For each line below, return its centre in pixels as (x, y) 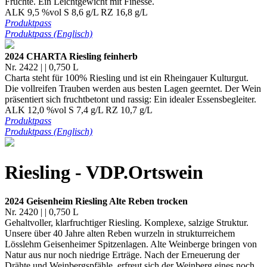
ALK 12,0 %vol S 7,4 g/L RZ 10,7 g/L (79, 110)
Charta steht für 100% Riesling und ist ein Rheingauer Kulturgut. (127, 77)
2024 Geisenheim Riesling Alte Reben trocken (96, 201)
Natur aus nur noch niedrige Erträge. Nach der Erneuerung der (122, 255)
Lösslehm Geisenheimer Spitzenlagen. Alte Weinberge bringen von (131, 244)
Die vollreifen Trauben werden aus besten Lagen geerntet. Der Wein (133, 88)
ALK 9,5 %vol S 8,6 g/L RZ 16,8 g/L (76, 12)
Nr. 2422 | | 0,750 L (42, 67)
